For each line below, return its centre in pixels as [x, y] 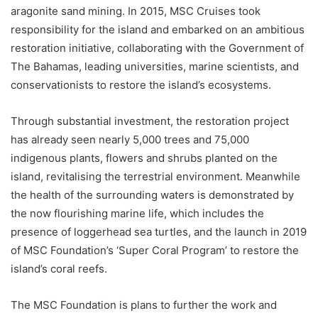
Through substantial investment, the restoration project [150, 121]
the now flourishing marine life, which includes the [137, 214]
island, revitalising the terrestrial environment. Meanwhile [155, 177]
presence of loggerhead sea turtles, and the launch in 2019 [159, 232]
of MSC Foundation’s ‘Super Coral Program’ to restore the [155, 251]
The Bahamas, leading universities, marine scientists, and [155, 67]
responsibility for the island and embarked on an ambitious [158, 30]
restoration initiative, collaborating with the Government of [157, 48]
